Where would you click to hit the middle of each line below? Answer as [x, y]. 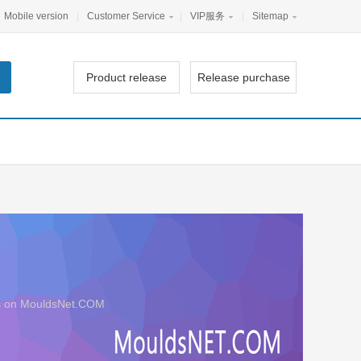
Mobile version [35, 16]
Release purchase [243, 77]
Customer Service [126, 16]
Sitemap [270, 16]
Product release [127, 77]
